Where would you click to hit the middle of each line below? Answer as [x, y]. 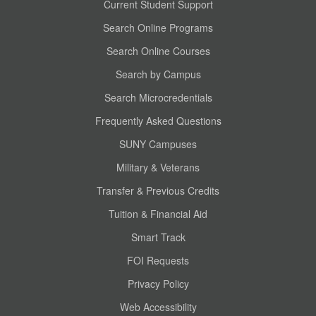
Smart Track [158, 237]
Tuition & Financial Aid [158, 214]
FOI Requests [158, 260]
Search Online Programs [158, 28]
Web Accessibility [158, 307]
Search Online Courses [158, 51]
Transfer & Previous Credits [158, 190]
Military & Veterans [158, 167]
